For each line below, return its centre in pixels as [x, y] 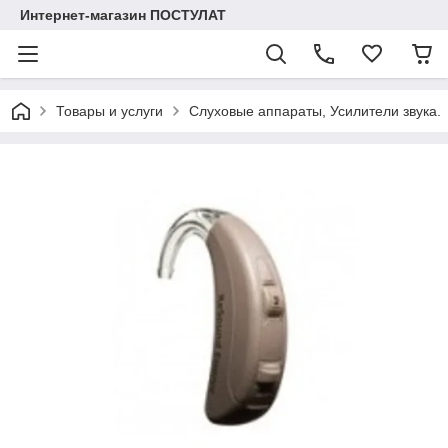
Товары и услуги [109, 111]
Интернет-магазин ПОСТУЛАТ [123, 15]
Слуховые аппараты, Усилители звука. [315, 111]
